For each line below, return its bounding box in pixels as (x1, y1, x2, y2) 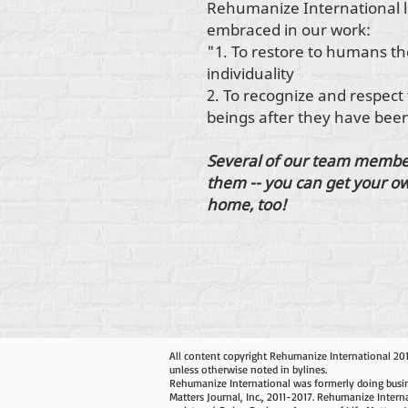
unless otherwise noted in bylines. (169, 362, 327, 376)
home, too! (207, 193, 287, 215)
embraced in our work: (207, 18, 371, 40)
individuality (207, 62, 294, 84)
